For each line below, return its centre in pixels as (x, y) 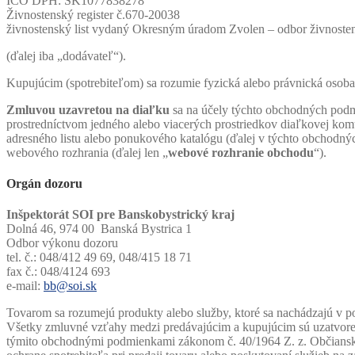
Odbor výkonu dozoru (62, 243)
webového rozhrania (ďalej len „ (87, 152)
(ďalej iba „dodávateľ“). (66, 55)
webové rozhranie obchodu (241, 152)
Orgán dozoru (44, 183)
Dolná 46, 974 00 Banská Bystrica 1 (99, 229)
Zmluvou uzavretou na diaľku (88, 109)
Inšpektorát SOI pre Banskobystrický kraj (122, 215)
